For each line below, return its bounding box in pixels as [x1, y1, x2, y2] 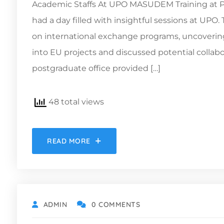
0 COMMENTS [91, 199, 140, 209]
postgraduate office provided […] [32, 63, 160, 73]
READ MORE [47, 136, 91, 145]
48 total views [46, 96, 104, 106]
